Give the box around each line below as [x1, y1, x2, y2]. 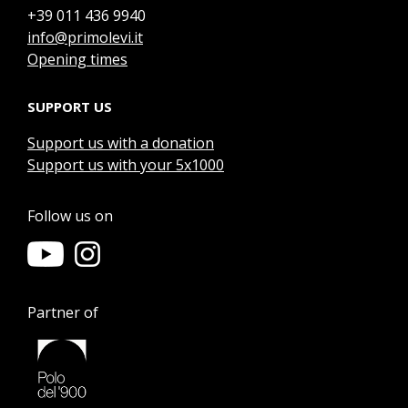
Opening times [27, 49, 127, 70]
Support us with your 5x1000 [27, 155, 224, 176]
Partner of [27, 302, 98, 323]
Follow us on [27, 206, 113, 227]
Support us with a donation [27, 133, 214, 154]
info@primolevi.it [27, 27, 143, 48]
